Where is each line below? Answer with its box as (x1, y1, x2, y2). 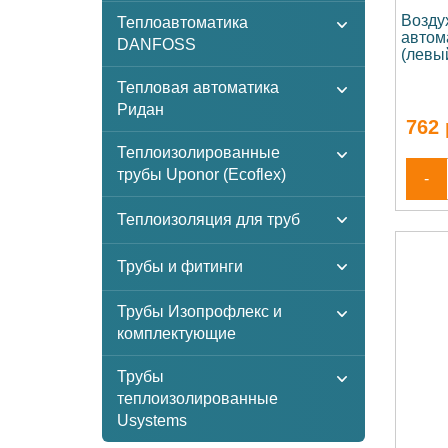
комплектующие (117, 325, 236, 342)
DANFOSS (117, 36, 196, 53)
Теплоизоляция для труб (117, 211, 300, 228)
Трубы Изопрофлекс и (117, 303, 282, 320)
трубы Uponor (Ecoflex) (117, 166, 286, 183)
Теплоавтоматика (117, 14, 248, 31)
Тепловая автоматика (117, 79, 279, 96)
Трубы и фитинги (117, 258, 243, 275)
